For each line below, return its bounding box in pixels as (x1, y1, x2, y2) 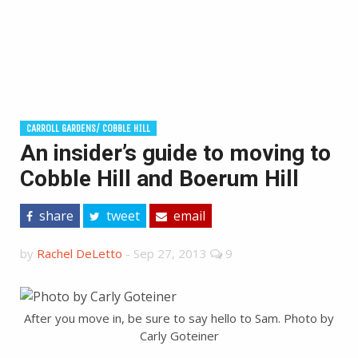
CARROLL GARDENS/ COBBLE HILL (26, 122, 150, 134)
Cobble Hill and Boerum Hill (20, 165, 299, 192)
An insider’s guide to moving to (20, 140, 331, 166)
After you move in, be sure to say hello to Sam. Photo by (24, 309, 334, 326)
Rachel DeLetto (37, 245, 122, 261)
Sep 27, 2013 (133, 245, 207, 261)
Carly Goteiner (139, 327, 219, 344)
